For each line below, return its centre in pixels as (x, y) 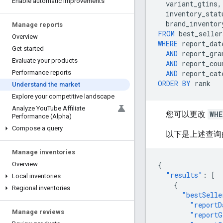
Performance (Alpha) (42, 116)
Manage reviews (38, 212)
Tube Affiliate (66, 108)
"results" (184, 175)
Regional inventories (41, 188)
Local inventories (36, 176)
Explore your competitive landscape (63, 96)
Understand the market (46, 84)
